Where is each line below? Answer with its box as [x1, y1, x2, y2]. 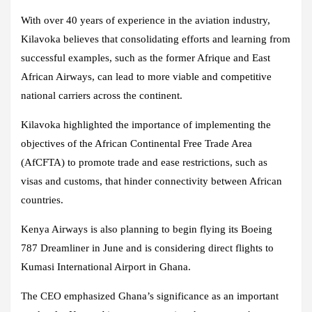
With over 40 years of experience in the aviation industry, [21, 15, 270, 26]
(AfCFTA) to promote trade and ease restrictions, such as [21, 157, 267, 169]
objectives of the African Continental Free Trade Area [21, 138, 252, 150]
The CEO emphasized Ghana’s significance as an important [21, 290, 279, 302]
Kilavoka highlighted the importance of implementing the [21, 119, 271, 131]
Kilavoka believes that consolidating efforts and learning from [21, 33, 290, 45]
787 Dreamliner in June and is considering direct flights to [21, 242, 274, 254]
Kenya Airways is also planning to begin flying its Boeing [21, 224, 272, 235]
